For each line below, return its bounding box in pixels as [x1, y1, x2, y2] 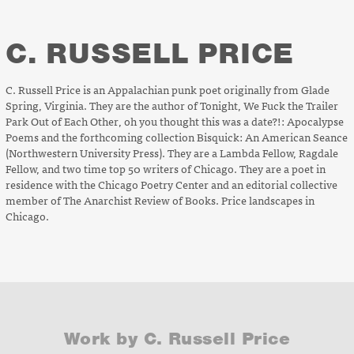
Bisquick [197, 127, 239, 145]
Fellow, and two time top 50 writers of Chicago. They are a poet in [6, 159, 326, 177]
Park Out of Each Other [6, 111, 119, 130]
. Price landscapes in [216, 190, 314, 209]
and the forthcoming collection [41, 127, 197, 145]
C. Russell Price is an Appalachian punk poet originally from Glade [6, 80, 330, 98]
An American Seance [245, 127, 348, 145]
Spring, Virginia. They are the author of [6, 96, 200, 114]
